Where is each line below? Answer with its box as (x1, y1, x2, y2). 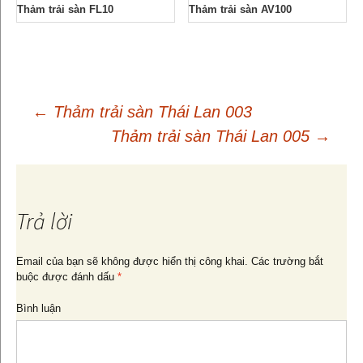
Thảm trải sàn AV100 (189, 3, 293, 16)
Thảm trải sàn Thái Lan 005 (111, 127, 314, 146)
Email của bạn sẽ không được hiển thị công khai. (16, 255, 248, 268)
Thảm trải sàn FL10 (17, 3, 113, 16)
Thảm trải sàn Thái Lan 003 (49, 103, 252, 122)
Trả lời (16, 207, 72, 237)
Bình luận (16, 302, 61, 315)
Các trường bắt (248, 255, 323, 268)
